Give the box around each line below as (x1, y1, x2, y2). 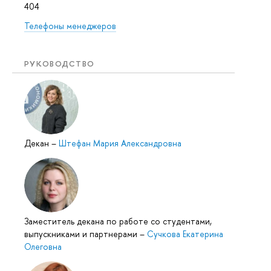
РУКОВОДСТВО (24, 58, 95, 70)
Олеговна (24, 240, 62, 252)
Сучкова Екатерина (147, 227, 223, 240)
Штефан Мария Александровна (59, 137, 181, 149)
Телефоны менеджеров (24, 20, 116, 32)
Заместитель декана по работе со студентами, (24, 215, 212, 227)
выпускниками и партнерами (24, 227, 140, 240)
